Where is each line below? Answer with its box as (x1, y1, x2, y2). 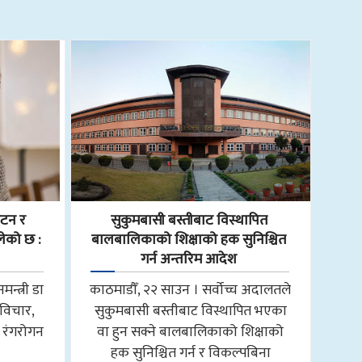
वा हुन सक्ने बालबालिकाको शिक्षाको (97, 319, 284, 343)
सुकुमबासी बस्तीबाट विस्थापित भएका (94, 298, 287, 322)
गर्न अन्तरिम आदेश (141, 246, 238, 271)
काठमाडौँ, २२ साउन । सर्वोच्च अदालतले (90, 277, 292, 301)
